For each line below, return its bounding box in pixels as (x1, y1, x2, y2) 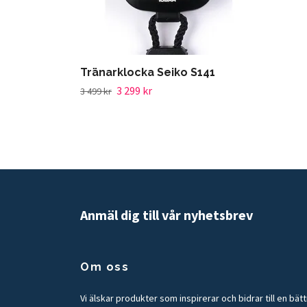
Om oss (80, 260, 130, 273)
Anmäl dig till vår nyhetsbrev (80, 206, 253, 223)
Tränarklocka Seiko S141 (80, 66, 215, 79)
